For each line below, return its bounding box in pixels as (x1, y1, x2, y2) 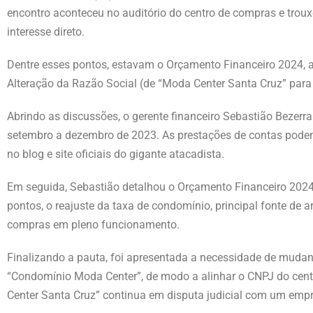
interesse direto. (7, 24, 85, 38)
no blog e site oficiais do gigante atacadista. (7, 147, 224, 161)
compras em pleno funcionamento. (7, 217, 180, 231)
